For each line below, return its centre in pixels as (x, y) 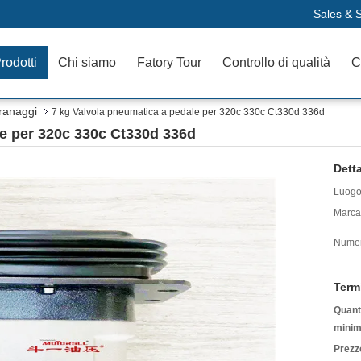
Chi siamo (87, 62)
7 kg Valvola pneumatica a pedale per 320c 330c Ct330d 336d (188, 112)
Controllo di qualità (276, 62)
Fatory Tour (169, 62)
